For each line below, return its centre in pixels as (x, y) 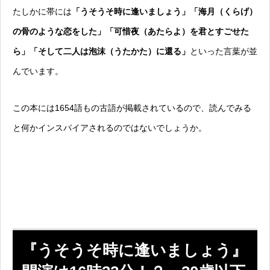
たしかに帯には (42, 12)
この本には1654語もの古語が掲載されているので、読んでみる (132, 108)
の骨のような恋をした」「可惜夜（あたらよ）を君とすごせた (131, 32)
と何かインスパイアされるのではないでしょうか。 (110, 128)
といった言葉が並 (224, 52)
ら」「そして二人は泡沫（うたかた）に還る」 (101, 52)
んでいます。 (38, 71)
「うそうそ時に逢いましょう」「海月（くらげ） (165, 12)
